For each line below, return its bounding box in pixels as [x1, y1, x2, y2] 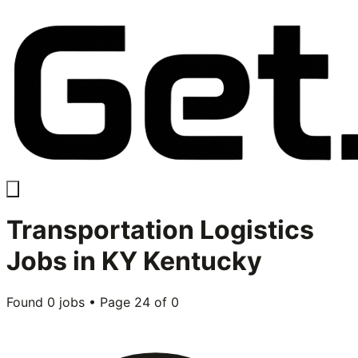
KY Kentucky [101, 245, 262, 277]
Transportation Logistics [6, 214, 314, 246]
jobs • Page [55, 293, 134, 310]
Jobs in [6, 245, 101, 277]
